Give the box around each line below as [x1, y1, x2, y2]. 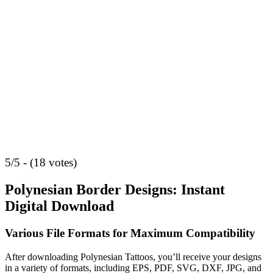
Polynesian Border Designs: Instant [5, 182, 225, 198]
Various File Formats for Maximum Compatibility [5, 226, 255, 239]
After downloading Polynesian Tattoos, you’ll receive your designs [5, 251, 261, 262]
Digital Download [5, 198, 114, 214]
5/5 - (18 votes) [5, 156, 77, 169]
